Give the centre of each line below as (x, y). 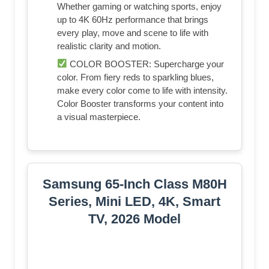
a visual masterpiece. (99, 116)
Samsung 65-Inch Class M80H (134, 184)
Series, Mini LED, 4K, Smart (134, 201)
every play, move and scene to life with (133, 32)
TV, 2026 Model (134, 219)
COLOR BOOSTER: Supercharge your (146, 64)
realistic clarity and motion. (109, 46)
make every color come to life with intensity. (142, 90)
